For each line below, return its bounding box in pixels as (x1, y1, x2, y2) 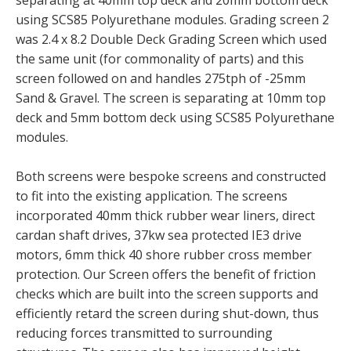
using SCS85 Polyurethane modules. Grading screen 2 (16, 10, 329, 28)
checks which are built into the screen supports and (16, 284, 318, 302)
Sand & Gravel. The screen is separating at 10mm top (16, 89, 326, 107)
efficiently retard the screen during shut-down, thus (16, 304, 319, 322)
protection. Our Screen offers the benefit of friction (16, 265, 316, 283)
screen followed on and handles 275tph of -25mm (16, 69, 306, 87)
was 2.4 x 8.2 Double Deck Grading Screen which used (16, 30, 327, 48)
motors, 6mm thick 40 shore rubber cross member (16, 245, 312, 263)
